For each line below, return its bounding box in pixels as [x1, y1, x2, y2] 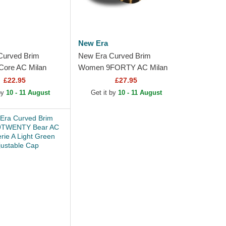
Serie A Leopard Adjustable [78, 75, 166, 83]
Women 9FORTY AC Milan [78, 63, 167, 72]
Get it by [90, 89, 118, 96]
